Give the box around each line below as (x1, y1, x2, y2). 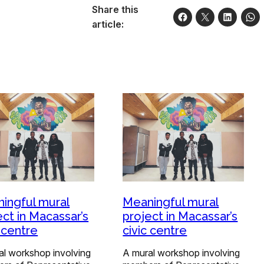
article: (91, 18, 124, 30)
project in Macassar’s (123, 209, 238, 224)
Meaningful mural (123, 195, 219, 210)
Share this (91, 3, 138, 15)
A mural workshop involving (123, 247, 240, 259)
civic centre (123, 223, 187, 238)
